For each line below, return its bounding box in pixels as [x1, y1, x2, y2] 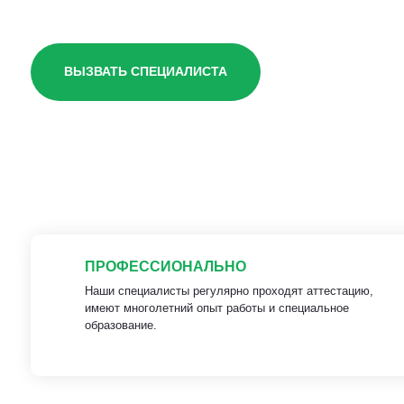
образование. [84, 318, 157, 332]
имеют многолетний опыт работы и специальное [84, 301, 349, 315]
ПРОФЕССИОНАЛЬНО [84, 259, 246, 274]
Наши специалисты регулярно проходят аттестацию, [84, 284, 373, 298]
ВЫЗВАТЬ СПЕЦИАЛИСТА [63, 64, 227, 78]
